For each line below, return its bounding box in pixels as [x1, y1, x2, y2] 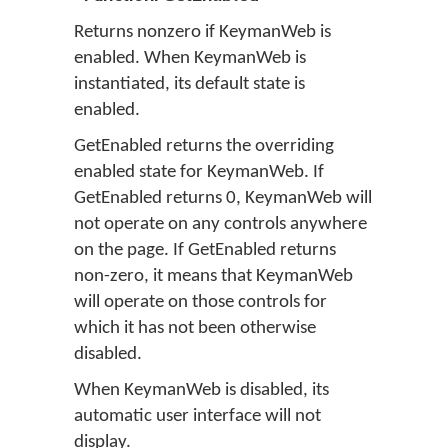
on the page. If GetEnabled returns [74, 241, 336, 260]
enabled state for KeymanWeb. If [74, 163, 324, 182]
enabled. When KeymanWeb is [74, 49, 306, 68]
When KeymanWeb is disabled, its [74, 381, 329, 400]
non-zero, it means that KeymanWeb [74, 267, 353, 286]
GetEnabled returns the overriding [74, 137, 334, 156]
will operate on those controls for [74, 293, 327, 312]
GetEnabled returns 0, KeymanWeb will [74, 189, 372, 208]
